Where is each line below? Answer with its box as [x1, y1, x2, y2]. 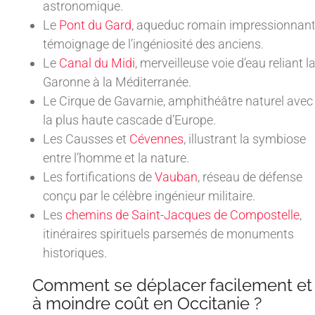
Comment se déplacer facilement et [32, 275, 312, 296]
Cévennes [129, 131, 184, 147]
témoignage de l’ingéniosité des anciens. [43, 37, 264, 52]
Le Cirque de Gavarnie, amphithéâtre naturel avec [43, 94, 313, 109]
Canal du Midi [59, 56, 135, 71]
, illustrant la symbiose [184, 131, 306, 147]
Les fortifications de [43, 169, 155, 185]
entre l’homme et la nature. [43, 150, 189, 166]
